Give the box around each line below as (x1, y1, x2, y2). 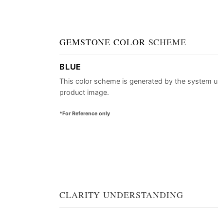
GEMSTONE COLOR (59, 36, 145, 48)
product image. (59, 88, 109, 97)
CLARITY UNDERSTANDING (59, 189, 183, 201)
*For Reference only (59, 110, 110, 117)
